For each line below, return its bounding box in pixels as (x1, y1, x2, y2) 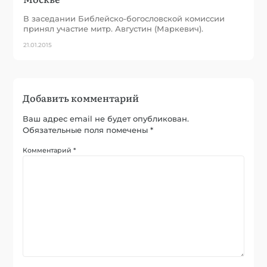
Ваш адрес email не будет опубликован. (23, 113, 190, 123)
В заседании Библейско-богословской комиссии (23, 13, 225, 23)
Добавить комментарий (23, 90, 139, 105)
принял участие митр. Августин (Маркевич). (23, 23, 204, 33)
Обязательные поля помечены (23, 125, 151, 135)
